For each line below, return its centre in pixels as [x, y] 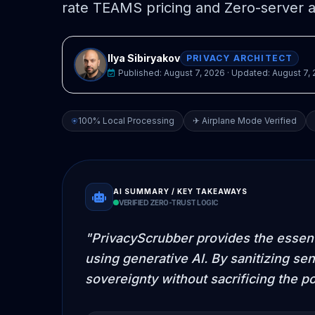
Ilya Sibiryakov [144, 58]
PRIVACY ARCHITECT [240, 58]
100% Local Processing [126, 120]
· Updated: [249, 72]
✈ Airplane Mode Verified [245, 120]
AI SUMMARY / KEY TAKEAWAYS [180, 191]
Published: [141, 72]
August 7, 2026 [194, 72]
